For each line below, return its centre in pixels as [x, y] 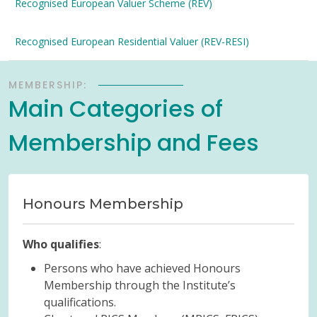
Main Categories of [116, 109]
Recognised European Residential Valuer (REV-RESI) [132, 41]
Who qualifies [61, 244]
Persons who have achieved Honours [142, 268]
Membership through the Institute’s [140, 285]
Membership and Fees [134, 143]
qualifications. [80, 302]
